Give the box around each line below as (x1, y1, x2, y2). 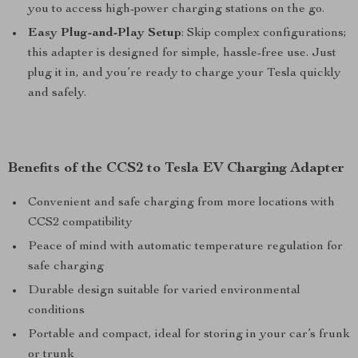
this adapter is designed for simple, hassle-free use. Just (28, 47, 336, 60)
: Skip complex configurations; (181, 27, 347, 40)
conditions (28, 304, 85, 317)
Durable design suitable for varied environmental (28, 284, 300, 297)
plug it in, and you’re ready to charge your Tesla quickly (28, 67, 341, 80)
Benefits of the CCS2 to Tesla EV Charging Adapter (8, 161, 344, 176)
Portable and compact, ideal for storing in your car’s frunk (28, 328, 350, 341)
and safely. (28, 87, 86, 100)
